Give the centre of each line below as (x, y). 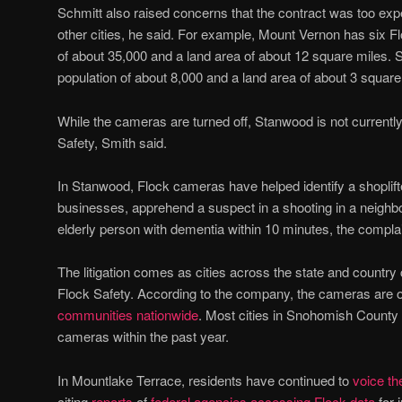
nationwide (167, 315)
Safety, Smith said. (112, 142)
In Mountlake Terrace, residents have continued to (205, 380)
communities (97, 315)
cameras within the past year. (143, 336)
